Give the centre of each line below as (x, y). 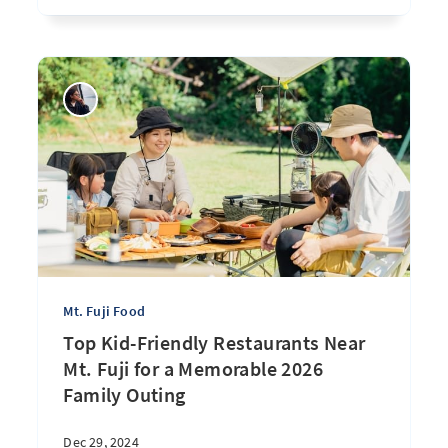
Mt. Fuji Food (104, 311)
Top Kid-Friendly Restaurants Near (214, 342)
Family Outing (124, 394)
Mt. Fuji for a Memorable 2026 (193, 368)
